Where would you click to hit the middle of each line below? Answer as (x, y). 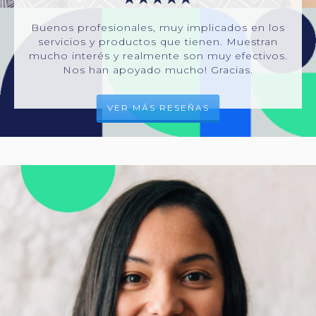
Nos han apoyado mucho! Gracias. (158, 69)
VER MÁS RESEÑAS (158, 107)
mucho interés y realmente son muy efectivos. (158, 55)
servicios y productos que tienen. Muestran (158, 41)
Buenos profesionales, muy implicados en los (158, 27)
